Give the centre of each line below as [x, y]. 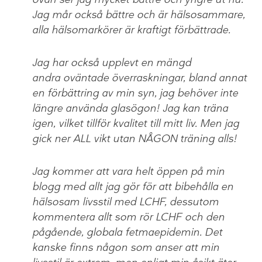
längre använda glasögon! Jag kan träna [130, 108]
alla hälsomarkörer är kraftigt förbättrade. [131, 30]
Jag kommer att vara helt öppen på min [128, 172]
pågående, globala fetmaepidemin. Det [127, 232]
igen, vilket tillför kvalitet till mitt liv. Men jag [136, 124]
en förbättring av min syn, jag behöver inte [135, 93]
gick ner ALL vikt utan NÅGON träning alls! [135, 139]
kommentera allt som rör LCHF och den [128, 217]
